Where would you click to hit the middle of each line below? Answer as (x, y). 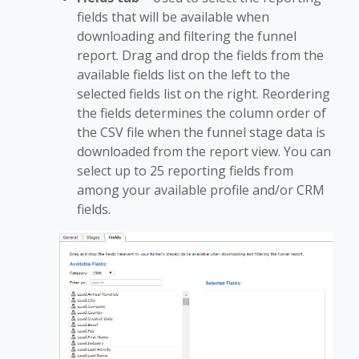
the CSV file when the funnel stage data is (201, 132)
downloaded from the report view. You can (204, 151)
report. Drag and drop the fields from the (200, 55)
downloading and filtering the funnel (187, 36)
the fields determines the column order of (202, 113)
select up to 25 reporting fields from (185, 170)
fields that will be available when (173, 16)
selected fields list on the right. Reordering (204, 93)
